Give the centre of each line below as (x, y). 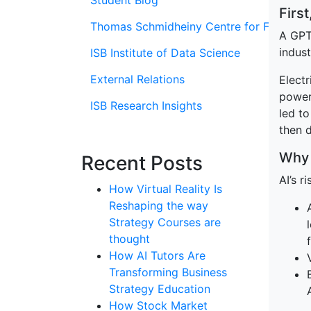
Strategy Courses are (165, 222)
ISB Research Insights (146, 106)
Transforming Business (168, 272)
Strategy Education (160, 289)
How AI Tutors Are (157, 255)
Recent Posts (142, 163)
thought (129, 239)
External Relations (137, 79)
